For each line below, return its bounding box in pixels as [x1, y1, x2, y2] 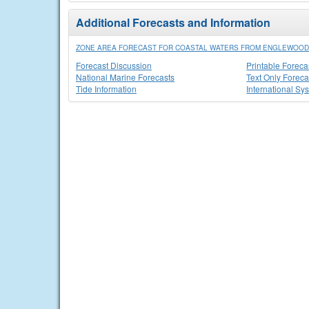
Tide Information [76, 83, 137, 94]
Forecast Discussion [76, 59, 152, 71]
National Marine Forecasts [76, 71, 175, 83]
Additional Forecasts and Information [76, 14, 270, 30]
